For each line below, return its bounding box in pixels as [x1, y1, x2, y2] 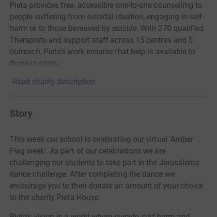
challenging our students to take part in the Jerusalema [10, 158, 200, 168]
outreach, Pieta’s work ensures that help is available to [10, 47, 196, 57]
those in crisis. [10, 59, 60, 68]
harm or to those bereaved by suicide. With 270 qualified [10, 24, 204, 33]
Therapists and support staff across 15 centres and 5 [10, 35, 193, 45]
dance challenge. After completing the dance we [10, 170, 175, 179]
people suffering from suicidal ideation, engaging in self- [10, 12, 204, 22]
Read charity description [13, 77, 95, 87]
